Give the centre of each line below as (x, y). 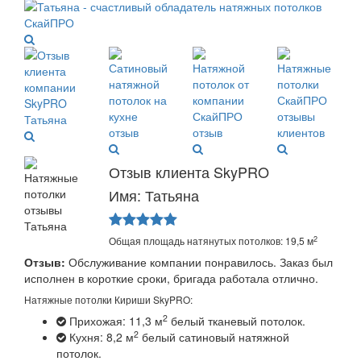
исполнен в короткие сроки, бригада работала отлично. (171, 278)
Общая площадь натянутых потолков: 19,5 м (211, 241)
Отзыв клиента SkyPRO (189, 172)
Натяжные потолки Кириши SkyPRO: (108, 300)
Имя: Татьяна (154, 195)
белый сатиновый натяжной (214, 337)
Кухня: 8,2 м (100, 337)
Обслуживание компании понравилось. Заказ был (199, 262)
